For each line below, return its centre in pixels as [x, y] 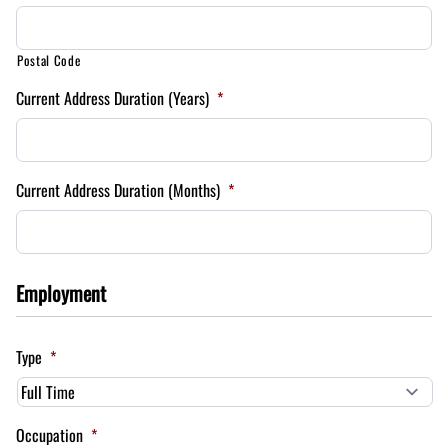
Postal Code [49, 60]
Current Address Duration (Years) [112, 98]
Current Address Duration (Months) [118, 190]
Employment [61, 293]
